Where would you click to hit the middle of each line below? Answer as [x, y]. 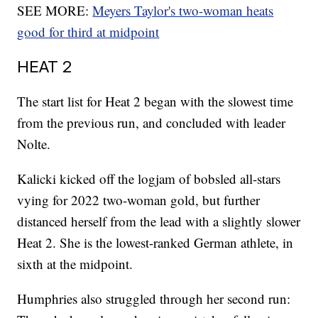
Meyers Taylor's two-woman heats [183, 11]
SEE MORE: [55, 11]
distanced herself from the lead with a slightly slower [159, 221]
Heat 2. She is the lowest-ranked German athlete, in [155, 243]
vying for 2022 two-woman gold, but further [139, 200]
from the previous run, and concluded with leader [152, 123]
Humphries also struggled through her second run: [154, 299]
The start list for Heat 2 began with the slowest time [155, 102]
